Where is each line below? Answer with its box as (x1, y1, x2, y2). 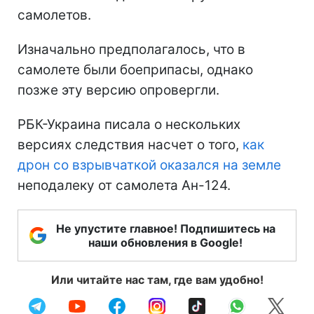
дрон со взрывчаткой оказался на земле (18, 156, 281, 173)
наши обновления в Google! (88, 235, 243, 250)
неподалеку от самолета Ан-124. (18, 177, 231, 193)
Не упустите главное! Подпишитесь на (55, 221, 275, 235)
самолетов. (18, 6, 91, 23)
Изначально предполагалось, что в (18, 41, 245, 57)
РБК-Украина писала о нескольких (18, 116, 240, 132)
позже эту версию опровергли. (18, 81, 219, 98)
